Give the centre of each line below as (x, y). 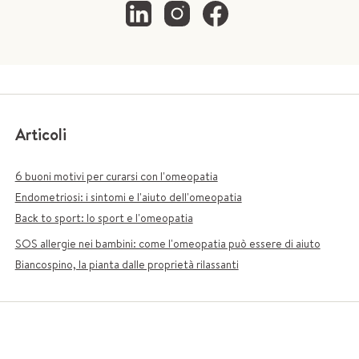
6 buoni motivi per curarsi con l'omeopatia (116, 176)
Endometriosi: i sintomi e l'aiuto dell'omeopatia (128, 197)
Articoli (40, 134)
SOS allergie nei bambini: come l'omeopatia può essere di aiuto (167, 244)
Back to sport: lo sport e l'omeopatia (104, 218)
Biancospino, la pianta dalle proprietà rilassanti (127, 264)
